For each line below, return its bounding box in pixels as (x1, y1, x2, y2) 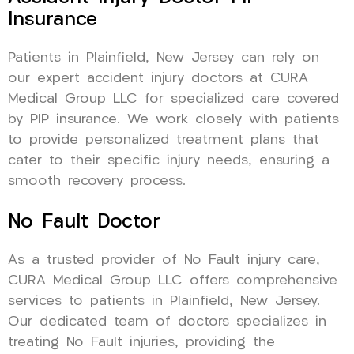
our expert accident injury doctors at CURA (8, 71, 308, 85)
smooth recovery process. (8, 174, 186, 188)
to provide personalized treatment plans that (8, 133, 319, 147)
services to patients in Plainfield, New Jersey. (8, 294, 320, 308)
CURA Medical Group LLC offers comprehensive (8, 273, 337, 288)
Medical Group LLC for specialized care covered (8, 92, 339, 106)
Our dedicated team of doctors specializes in (8, 314, 326, 329)
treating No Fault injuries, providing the (8, 335, 275, 349)
